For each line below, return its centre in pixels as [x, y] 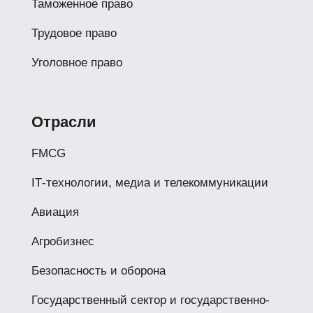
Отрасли [64, 122]
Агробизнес [63, 241]
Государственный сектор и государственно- [150, 300]
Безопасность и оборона [98, 271]
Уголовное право [77, 63]
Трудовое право [74, 33]
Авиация [55, 212]
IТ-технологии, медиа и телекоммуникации [150, 183]
